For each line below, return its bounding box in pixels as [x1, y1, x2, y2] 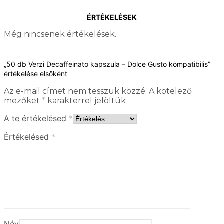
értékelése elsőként [4, 69, 67, 78]
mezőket [4, 96, 42, 106]
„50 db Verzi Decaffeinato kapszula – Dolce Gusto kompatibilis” [4, 60, 210, 69]
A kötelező [149, 86, 192, 96]
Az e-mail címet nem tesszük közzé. [4, 86, 147, 96]
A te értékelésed [4, 113, 69, 124]
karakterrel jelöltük [45, 96, 126, 106]
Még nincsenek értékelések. [4, 29, 116, 39]
